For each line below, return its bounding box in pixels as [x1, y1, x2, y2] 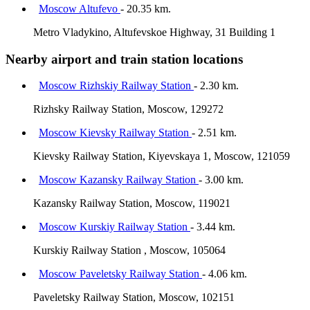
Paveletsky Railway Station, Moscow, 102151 [33, 291, 235, 304]
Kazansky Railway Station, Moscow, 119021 [33, 197, 230, 210]
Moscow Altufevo [39, 2, 120, 15]
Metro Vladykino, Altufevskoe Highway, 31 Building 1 [33, 26, 275, 38]
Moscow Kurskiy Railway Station [39, 221, 190, 233]
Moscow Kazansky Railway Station [39, 174, 199, 186]
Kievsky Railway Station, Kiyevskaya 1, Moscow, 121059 [33, 150, 290, 163]
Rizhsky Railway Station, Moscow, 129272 [33, 103, 224, 116]
